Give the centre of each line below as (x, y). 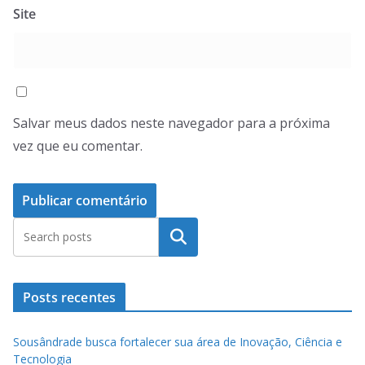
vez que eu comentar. (78, 146)
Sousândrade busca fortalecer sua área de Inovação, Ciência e (178, 342)
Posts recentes (70, 298)
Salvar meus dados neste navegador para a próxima (172, 123)
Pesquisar (178, 237)
